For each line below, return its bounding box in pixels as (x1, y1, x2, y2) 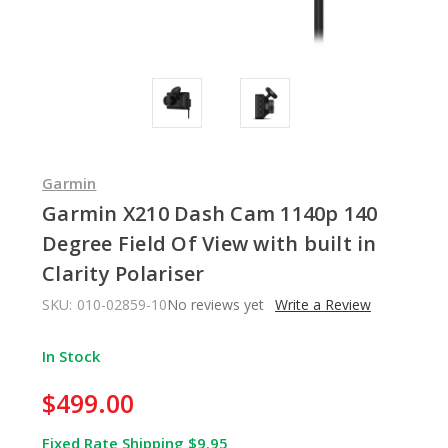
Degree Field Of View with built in (42, 229, 377, 257)
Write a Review (274, 294, 371, 314)
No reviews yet (166, 294, 264, 314)
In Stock (42, 345, 100, 366)
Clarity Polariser (42, 259, 205, 287)
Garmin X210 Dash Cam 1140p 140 (42, 199, 378, 227)
